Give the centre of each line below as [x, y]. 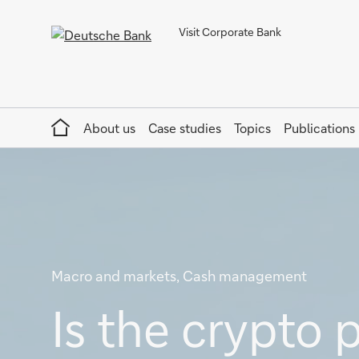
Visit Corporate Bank [230, 32]
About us [109, 128]
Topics [252, 128]
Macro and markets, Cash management [179, 276]
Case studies [185, 128]
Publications [319, 128]
